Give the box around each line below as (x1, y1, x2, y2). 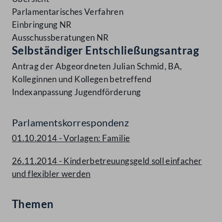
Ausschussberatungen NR (12, 32, 109, 43)
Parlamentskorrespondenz (12, 116, 129, 129)
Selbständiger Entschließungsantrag (12, 44, 199, 57)
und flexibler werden (12, 168, 91, 179)
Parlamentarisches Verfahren (12, 6, 124, 17)
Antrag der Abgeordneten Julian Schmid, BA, (12, 61, 182, 72)
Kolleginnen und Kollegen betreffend (12, 74, 152, 85)
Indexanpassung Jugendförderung (12, 87, 141, 98)
